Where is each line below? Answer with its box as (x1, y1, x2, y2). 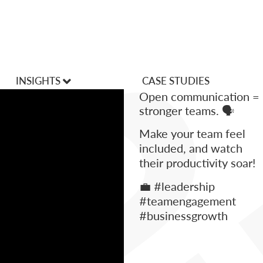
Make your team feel (139, 124, 245, 141)
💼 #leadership (139, 177, 215, 194)
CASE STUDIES (141, 73, 210, 87)
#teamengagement (139, 192, 236, 209)
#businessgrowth (139, 207, 228, 224)
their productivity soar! (139, 154, 255, 171)
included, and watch (139, 139, 242, 156)
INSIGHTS (16, 73, 63, 87)
